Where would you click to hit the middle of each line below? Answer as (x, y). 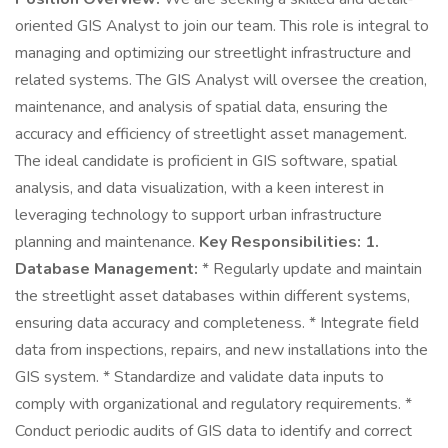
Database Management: (106, 269)
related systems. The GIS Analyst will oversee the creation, (221, 80)
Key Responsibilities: (280, 242)
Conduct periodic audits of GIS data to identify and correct (213, 431)
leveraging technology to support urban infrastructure (198, 215)
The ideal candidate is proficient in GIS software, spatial (206, 161)
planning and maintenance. (107, 242)
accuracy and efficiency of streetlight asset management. (211, 134)
